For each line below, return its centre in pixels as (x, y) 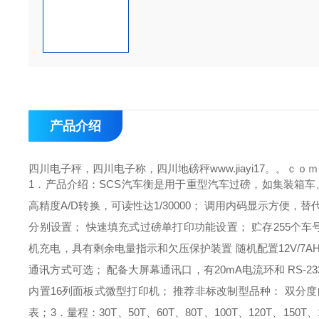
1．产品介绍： (64, 184)
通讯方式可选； (68, 270)
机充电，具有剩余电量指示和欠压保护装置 (132, 248)
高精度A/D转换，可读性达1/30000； (116, 205)
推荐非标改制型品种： (229, 291)
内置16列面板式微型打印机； (101, 291)
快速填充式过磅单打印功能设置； (169, 227)
